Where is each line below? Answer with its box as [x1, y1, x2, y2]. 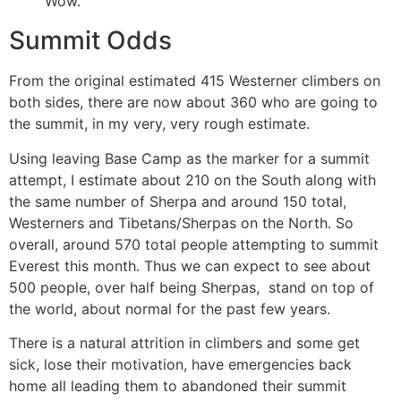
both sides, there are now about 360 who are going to [9, 93, 378, 112]
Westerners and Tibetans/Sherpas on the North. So [9, 213, 354, 232]
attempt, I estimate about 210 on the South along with [9, 170, 376, 189]
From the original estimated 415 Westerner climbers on [9, 72, 380, 90]
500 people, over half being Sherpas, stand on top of [9, 277, 374, 296]
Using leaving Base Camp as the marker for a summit [9, 149, 370, 167]
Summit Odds [9, 25, 172, 56]
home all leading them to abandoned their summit [9, 377, 346, 396]
